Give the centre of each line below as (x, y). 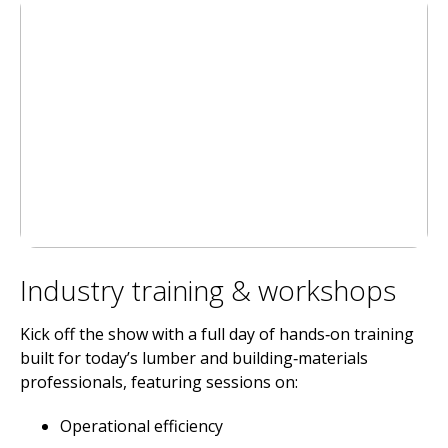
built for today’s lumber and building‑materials (194, 358)
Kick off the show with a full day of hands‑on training (217, 334)
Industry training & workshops (208, 290)
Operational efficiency (141, 426)
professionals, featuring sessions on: (159, 382)
